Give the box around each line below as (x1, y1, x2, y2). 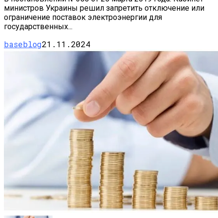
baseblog (4, 39, 42, 50)
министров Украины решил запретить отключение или (4, 3, 204, 13)
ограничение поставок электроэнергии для (4, 13, 162, 22)
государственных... (4, 22, 73, 32)
